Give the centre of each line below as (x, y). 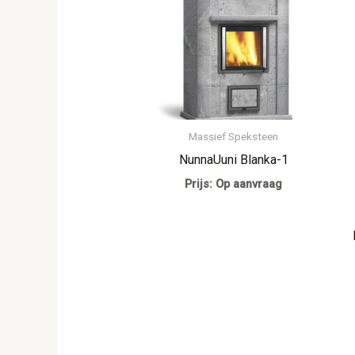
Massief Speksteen (234, 136)
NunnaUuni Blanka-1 (233, 160)
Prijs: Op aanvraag (234, 185)
